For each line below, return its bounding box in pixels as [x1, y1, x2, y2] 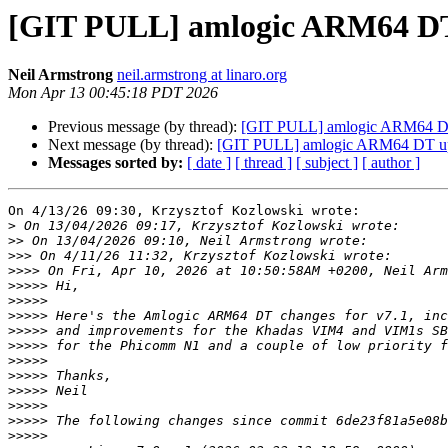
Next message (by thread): [48, 136, 217, 154]
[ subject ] [296, 154, 358, 172]
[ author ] [362, 154, 420, 172]
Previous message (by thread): [48, 118, 241, 136]
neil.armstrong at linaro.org [117, 66, 287, 84]
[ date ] [187, 154, 231, 172]
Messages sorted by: [48, 154, 183, 172]
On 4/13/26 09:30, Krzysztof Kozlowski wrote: [8, 203, 360, 219]
